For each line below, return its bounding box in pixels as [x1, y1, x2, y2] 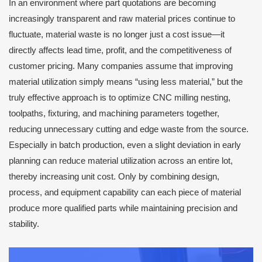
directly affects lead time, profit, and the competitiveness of [9, 46, 232, 55]
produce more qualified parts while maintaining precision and [9, 204, 237, 213]
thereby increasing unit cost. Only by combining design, [9, 172, 219, 181]
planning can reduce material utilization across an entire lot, [9, 156, 233, 166]
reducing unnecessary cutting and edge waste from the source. [9, 125, 249, 134]
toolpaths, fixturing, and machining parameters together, [9, 109, 219, 118]
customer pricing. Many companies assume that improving [9, 61, 233, 71]
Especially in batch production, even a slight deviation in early [9, 140, 241, 150]
